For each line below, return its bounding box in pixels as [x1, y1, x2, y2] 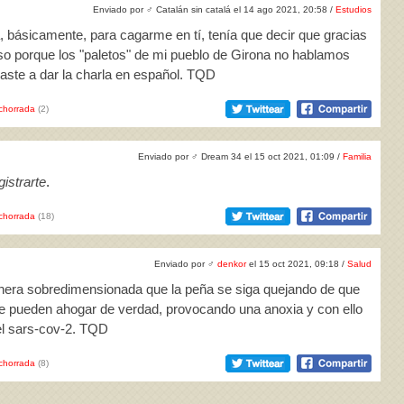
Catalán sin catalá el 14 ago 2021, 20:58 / [153, 5, 335, 14]
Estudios [335, 5, 372, 14]
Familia [343, 151, 372, 161]
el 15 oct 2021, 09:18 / [246, 259, 347, 269]
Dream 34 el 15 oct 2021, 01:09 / [198, 151, 343, 161]
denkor [217, 259, 246, 269]
